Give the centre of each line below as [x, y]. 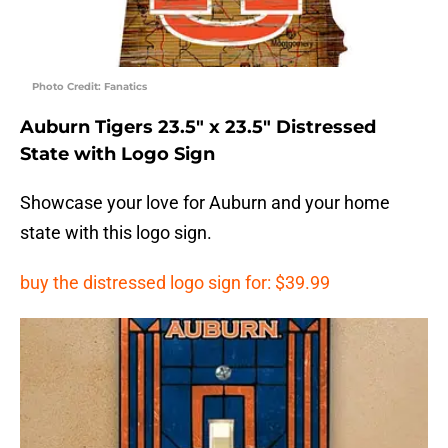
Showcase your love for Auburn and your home [205, 203]
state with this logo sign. [116, 233]
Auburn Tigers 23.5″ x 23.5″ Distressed [198, 127]
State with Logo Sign [117, 154]
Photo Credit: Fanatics [89, 87]
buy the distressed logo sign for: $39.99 [175, 283]
